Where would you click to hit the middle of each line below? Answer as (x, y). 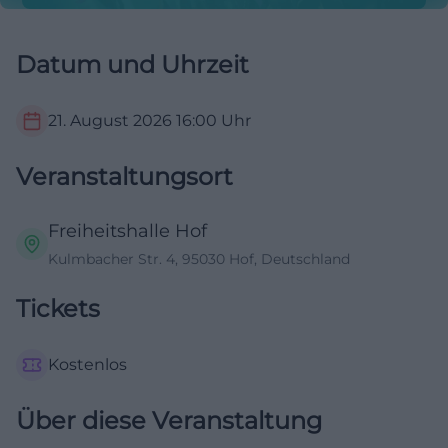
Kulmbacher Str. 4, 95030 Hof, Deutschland (199, 259)
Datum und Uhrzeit (132, 65)
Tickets (58, 309)
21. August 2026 (110, 121)
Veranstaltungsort (124, 177)
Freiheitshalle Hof (127, 231)
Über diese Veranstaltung (169, 421)
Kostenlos (87, 365)
